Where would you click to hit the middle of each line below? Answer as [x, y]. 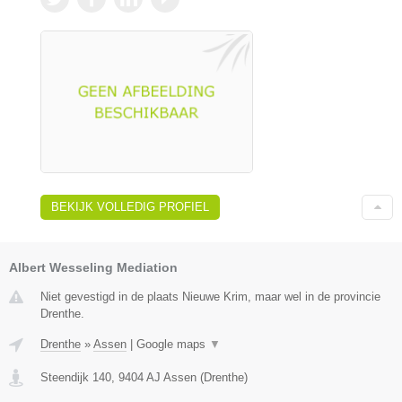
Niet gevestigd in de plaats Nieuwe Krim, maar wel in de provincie [210, 296]
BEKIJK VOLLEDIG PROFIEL [130, 206]
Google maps [173, 344]
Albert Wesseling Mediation [93, 267]
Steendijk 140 [76, 377]
